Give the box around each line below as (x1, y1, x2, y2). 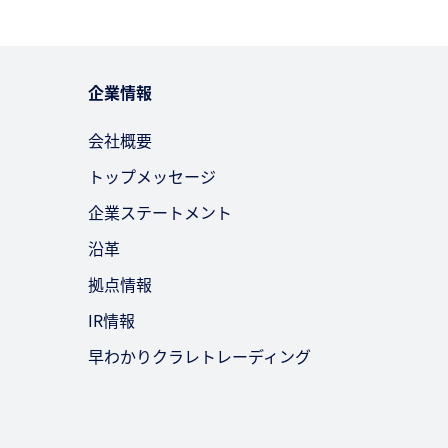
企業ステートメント (88, 200, 232, 224)
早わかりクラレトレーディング (88, 344, 311, 368)
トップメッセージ (88, 164, 216, 188)
